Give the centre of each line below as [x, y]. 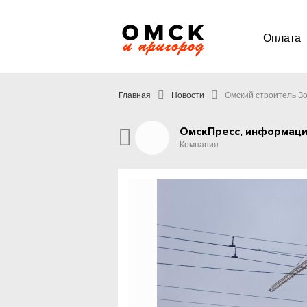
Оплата [282, 38]
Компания [199, 144]
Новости [188, 95]
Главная [135, 95]
